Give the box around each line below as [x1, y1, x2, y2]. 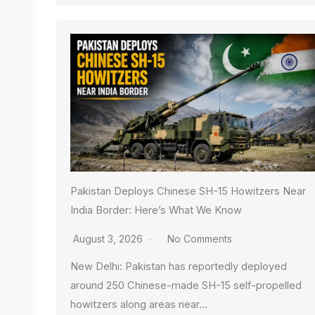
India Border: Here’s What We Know [70, 203, 242, 217]
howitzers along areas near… [70, 297, 207, 311]
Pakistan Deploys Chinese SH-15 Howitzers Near [70, 184, 306, 198]
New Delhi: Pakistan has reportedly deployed [70, 259, 287, 273]
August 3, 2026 [73, 232, 146, 245]
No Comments [167, 232, 232, 245]
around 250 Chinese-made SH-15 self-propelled [70, 278, 302, 292]
